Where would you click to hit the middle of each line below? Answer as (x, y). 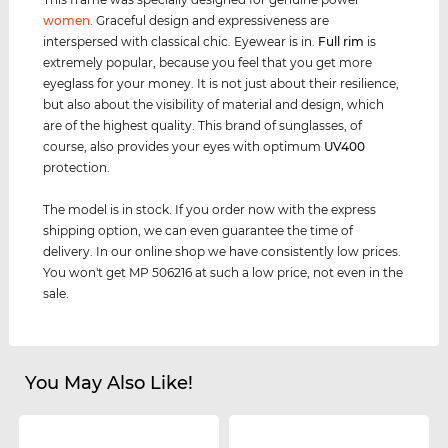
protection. (77, 167)
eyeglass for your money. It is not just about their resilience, (221, 83)
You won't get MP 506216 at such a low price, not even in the (223, 272)
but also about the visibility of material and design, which (214, 104)
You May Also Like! (108, 382)
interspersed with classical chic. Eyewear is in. (181, 41)
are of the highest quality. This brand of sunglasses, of (203, 125)
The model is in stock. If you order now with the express (210, 209)
